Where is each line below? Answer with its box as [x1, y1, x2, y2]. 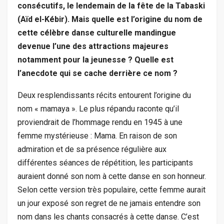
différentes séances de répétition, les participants [17, 158, 193, 168]
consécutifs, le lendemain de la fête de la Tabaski [17, 1, 205, 11]
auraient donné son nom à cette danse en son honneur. [17, 171, 206, 181]
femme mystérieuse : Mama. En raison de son [17, 131, 177, 141]
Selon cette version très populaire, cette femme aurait [17, 185, 205, 195]
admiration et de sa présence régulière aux [17, 144, 166, 154]
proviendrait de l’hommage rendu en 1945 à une [17, 117, 182, 127]
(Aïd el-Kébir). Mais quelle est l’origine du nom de [17, 14, 202, 24]
